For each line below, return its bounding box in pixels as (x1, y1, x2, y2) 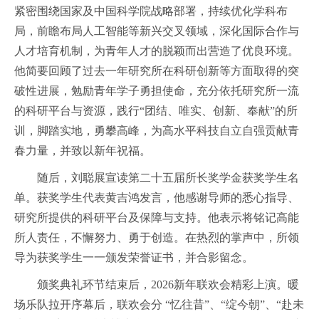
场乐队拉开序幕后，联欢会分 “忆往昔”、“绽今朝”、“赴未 (14, 298, 304, 310)
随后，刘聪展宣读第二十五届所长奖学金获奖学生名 (37, 172, 299, 184)
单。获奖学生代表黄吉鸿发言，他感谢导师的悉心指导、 (14, 192, 299, 204)
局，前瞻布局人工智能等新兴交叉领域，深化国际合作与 (14, 25, 299, 37)
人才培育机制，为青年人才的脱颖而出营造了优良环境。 (14, 45, 299, 57)
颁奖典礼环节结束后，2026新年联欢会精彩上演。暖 (37, 278, 299, 291)
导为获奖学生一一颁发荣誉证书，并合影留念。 (14, 251, 253, 263)
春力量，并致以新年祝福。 (14, 145, 151, 157)
